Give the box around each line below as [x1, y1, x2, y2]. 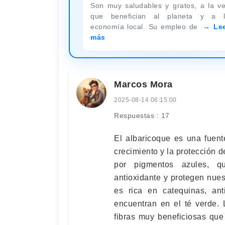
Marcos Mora [114, 79, 173, 89]
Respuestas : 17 [114, 111, 170, 120]
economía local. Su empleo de [90, 22, 201, 31]
